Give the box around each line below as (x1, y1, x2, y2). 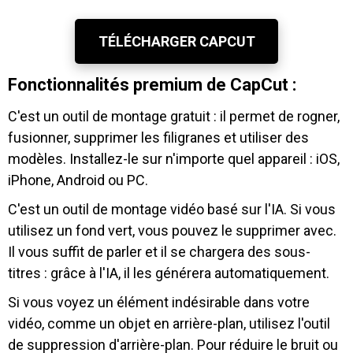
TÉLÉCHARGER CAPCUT (98, 32, 255, 50)
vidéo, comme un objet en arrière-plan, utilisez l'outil (8, 315, 330, 333)
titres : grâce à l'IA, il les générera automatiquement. (8, 265, 329, 282)
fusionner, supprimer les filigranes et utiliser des (8, 129, 309, 147)
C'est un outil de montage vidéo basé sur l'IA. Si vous (8, 201, 336, 218)
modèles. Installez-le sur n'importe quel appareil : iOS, (8, 150, 340, 168)
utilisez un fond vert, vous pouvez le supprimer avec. (8, 222, 336, 240)
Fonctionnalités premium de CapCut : (8, 75, 296, 95)
